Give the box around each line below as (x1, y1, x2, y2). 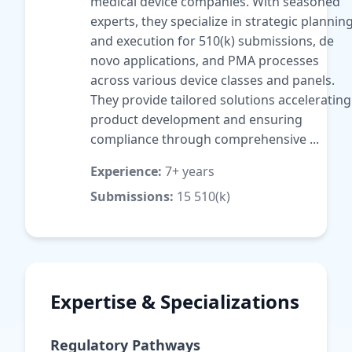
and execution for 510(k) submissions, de (90, 32, 334, 49)
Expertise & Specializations (50, 288, 299, 314)
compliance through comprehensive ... (90, 130, 319, 148)
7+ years (162, 163, 214, 180)
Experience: (90, 163, 162, 180)
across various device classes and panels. (90, 71, 335, 89)
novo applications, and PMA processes (90, 52, 319, 69)
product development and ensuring (90, 111, 302, 128)
